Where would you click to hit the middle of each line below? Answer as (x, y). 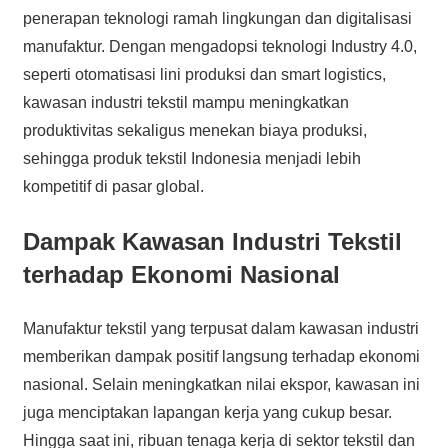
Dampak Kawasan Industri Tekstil (212, 241)
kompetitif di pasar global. (113, 186)
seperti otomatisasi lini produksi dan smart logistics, (204, 74)
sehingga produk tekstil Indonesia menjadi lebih (191, 158)
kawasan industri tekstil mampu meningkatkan (185, 102)
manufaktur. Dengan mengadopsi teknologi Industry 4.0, (219, 46)
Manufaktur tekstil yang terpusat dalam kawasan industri (220, 328)
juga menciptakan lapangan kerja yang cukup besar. (207, 412)
